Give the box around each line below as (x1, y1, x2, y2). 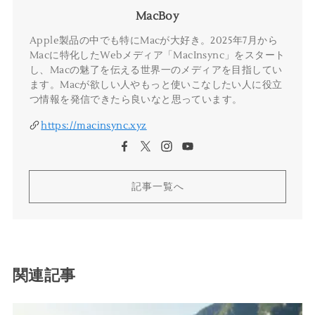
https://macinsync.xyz (41, 118, 147, 132)
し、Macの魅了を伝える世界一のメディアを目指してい (29, 63, 283, 77)
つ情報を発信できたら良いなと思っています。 (29, 92, 243, 106)
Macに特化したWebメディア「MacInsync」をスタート (29, 48, 285, 62)
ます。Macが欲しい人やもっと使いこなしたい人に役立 (29, 77, 283, 91)
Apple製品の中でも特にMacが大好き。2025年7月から (29, 33, 278, 47)
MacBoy (135, 8, 180, 23)
